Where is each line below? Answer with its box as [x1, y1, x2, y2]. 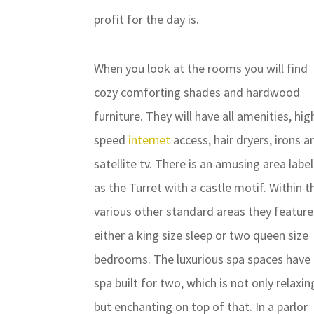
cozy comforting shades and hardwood [94, 84, 301, 100]
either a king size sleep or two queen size [94, 227, 309, 243]
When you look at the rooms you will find [94, 60, 308, 76]
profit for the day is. [94, 11, 200, 27]
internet [128, 132, 171, 148]
